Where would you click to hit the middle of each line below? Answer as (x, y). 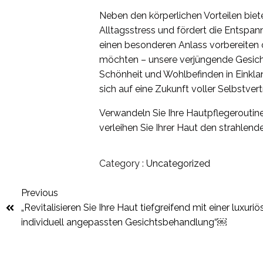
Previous (40, 193)
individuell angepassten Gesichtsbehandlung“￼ (124, 222)
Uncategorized (178, 163)
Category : (122, 163)
